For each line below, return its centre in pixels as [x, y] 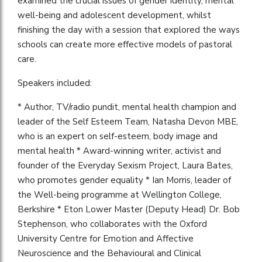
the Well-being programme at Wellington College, [120, 194]
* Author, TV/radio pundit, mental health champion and [127, 107]
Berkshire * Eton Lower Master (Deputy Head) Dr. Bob [129, 209]
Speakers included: [55, 83]
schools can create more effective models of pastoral [125, 44]
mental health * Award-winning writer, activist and [119, 151]
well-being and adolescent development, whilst [114, 15]
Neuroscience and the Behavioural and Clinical [109, 253]
